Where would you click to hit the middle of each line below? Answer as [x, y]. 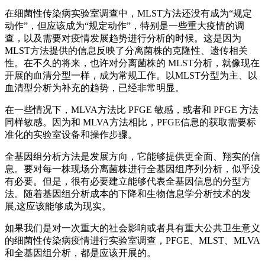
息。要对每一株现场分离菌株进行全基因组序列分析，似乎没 [132, 169]
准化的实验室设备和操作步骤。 [71, 135]
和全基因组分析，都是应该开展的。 [80, 253]
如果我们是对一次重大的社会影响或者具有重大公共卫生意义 [132, 228]
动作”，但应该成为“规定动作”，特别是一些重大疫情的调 [125, 26]
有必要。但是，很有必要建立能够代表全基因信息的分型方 [128, 182]
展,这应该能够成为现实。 [58, 206]
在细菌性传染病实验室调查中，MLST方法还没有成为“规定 [128, 14]
